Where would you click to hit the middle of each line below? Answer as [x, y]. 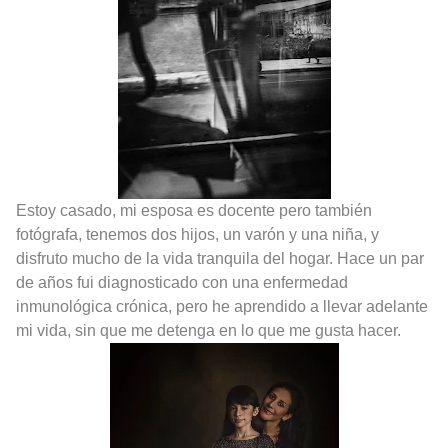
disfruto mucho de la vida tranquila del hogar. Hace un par [220, 258]
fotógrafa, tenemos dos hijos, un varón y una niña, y [197, 234]
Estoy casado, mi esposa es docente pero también [194, 210]
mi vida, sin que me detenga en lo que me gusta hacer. [208, 330]
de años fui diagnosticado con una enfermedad [182, 282]
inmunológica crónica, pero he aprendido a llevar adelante [222, 306]
